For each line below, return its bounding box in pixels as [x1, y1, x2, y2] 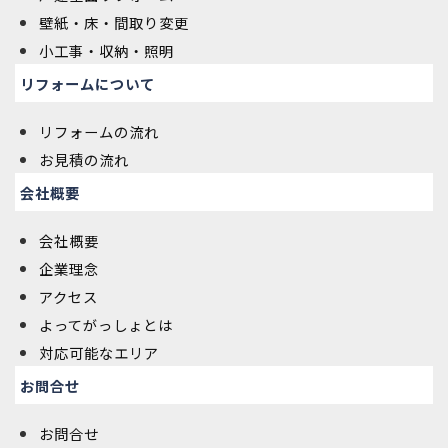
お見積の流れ [39, 148, 129, 170]
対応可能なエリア [39, 341, 159, 363]
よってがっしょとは [39, 313, 173, 335]
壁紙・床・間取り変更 [39, 11, 189, 33]
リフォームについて [20, 72, 155, 94]
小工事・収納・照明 [39, 39, 174, 61]
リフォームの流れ [39, 120, 159, 142]
